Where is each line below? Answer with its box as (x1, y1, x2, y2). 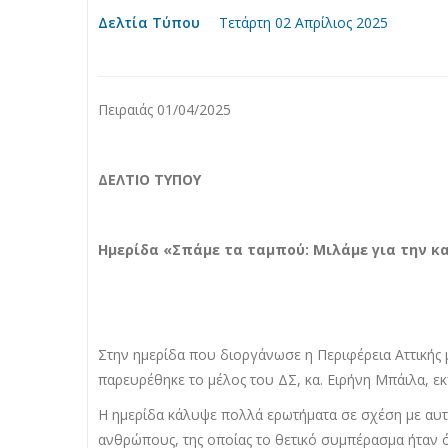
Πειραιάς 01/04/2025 (98, 100, 231, 119)
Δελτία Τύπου (98, 13, 200, 32)
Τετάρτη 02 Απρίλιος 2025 (215, 13, 388, 32)
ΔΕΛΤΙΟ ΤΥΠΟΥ (98, 170, 201, 189)
